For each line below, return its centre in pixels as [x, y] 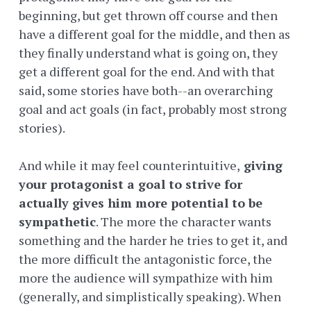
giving [261, 166]
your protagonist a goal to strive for [131, 184]
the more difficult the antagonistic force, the [145, 259]
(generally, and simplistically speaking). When [150, 297]
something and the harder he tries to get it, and [153, 241]
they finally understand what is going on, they [148, 53]
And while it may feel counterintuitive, [129, 166]
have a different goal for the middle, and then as [154, 34]
